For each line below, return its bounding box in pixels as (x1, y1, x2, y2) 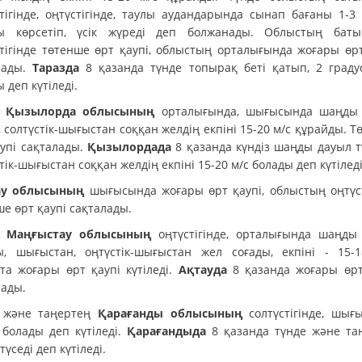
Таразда (32, 59, 86, 75)
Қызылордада (87, 138, 171, 154)
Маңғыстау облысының (6, 225, 158, 242)
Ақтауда (172, 261, 227, 277)
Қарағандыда (127, 322, 206, 339)
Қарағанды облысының (98, 305, 242, 321)
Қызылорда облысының (6, 103, 155, 119)
